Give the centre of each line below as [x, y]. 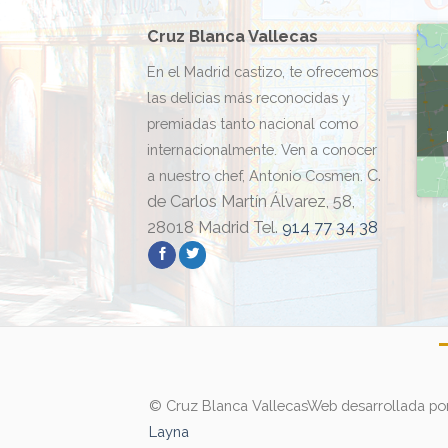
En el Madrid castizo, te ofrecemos [262, 71]
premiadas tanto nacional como [252, 123]
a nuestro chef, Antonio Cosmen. [255, 175]
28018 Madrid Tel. [214, 227]
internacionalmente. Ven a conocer [262, 149]
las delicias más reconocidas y [248, 97]
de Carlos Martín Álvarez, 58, [251, 201]
